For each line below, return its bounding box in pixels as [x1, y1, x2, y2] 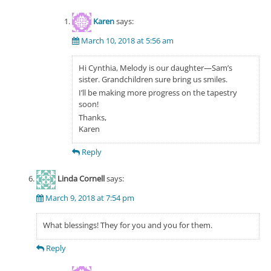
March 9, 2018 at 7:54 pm [45, 192, 134, 203]
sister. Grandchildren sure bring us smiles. [79, 73, 227, 85]
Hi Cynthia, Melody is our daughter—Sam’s [79, 62, 232, 73]
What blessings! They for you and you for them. [42, 219, 212, 230]
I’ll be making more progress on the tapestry [79, 87, 237, 98]
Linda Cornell [57, 173, 105, 184]
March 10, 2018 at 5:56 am [81, 34, 174, 46]
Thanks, [79, 111, 106, 123]
